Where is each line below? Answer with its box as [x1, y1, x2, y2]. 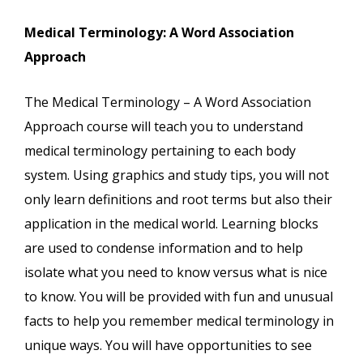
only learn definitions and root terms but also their [24, 190, 332, 209]
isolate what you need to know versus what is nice [24, 263, 327, 282]
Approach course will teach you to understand [24, 117, 303, 136]
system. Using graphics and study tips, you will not [24, 166, 329, 185]
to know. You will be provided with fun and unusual [24, 288, 333, 306]
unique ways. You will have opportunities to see [24, 336, 312, 355]
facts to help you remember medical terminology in [24, 312, 334, 331]
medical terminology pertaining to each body [24, 142, 296, 160]
